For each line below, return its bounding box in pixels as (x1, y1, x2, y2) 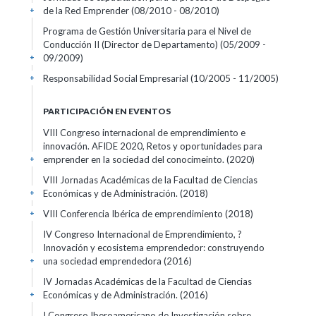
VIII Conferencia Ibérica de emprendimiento (43, 208, 225, 219)
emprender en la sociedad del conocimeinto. (43, 154, 226, 165)
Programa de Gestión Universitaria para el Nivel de (43, 25, 251, 37)
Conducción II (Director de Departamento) (43, 39, 220, 50)
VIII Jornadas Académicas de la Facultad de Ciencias (43, 174, 257, 186)
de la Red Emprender (43, 5, 131, 16)
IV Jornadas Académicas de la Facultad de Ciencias (43, 276, 252, 287)
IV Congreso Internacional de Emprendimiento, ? (43, 229, 242, 240)
